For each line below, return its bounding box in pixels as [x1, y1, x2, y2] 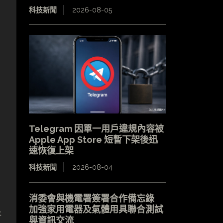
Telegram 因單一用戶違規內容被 [28, 123, 164, 134]
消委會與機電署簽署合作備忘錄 [28, 192, 163, 204]
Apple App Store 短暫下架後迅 [28, 134, 158, 145]
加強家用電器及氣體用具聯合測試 [28, 203, 163, 215]
